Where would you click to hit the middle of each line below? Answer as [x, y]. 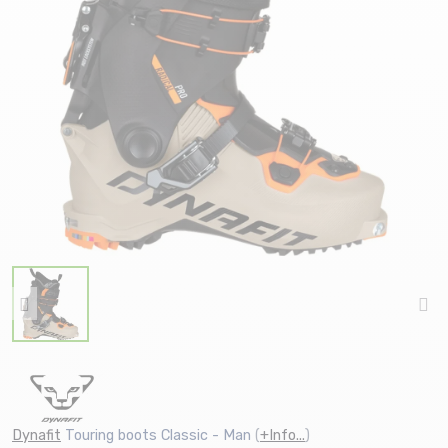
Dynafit [36, 436]
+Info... [282, 436]
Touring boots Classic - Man [158, 436]
